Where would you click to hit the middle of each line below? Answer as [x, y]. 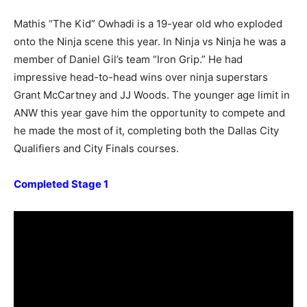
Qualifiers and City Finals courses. [96, 149]
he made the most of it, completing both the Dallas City [146, 131]
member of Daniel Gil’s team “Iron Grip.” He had [128, 60]
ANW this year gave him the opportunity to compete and [149, 113]
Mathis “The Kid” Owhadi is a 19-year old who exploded [148, 24]
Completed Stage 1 [61, 184]
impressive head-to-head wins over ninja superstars [141, 77]
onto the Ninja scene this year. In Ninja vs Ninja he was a [150, 42]
